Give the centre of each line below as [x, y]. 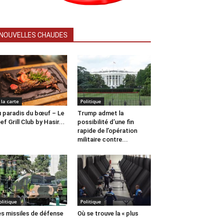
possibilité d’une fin [105, 122]
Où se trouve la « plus [108, 213]
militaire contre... [102, 140]
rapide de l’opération [107, 131]
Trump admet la [100, 113]
